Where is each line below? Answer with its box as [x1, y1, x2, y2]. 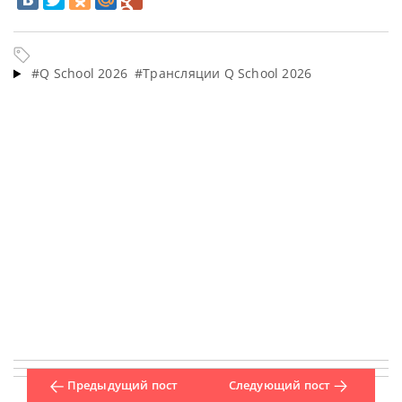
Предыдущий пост [66, 377, 179, 394]
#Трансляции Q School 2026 [135, 65, 312, 83]
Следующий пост [228, 377, 331, 394]
